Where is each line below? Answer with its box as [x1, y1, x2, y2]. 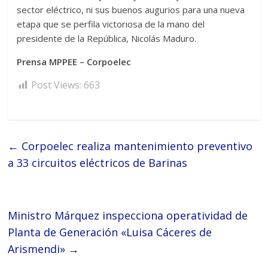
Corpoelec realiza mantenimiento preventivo [19, 139, 253, 154]
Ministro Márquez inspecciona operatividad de [8, 208, 248, 223]
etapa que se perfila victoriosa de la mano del [17, 18, 205, 31]
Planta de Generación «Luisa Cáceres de [8, 225, 212, 240]
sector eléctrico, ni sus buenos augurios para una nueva [17, 4, 245, 16]
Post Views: [31, 78, 82, 92]
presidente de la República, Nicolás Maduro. [17, 32, 197, 45]
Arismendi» [8, 242, 69, 257]
